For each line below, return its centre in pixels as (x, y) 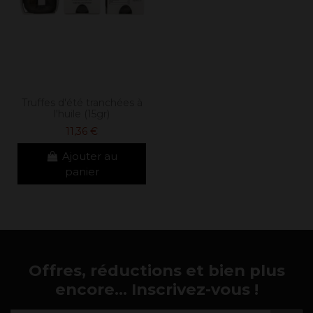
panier (82, 171)
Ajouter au (90, 156)
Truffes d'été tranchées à (82, 103)
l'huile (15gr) (82, 114)
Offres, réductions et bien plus (156, 271)
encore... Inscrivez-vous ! (156, 290)
